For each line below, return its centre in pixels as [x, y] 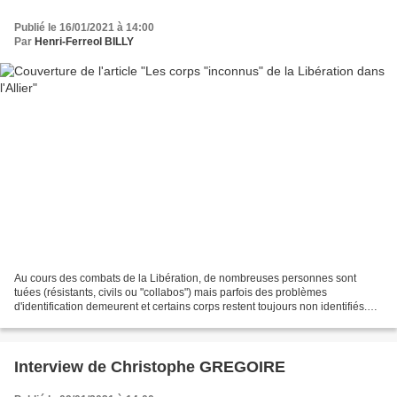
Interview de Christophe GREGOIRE [150, 367]
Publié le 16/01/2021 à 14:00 [84, 27]
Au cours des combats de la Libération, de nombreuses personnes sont [185, 279]
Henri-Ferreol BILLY [84, 41]
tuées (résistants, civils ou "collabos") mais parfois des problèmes [171, 293]
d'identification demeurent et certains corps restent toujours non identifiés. [191, 307]
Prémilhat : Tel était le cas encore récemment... [126, 321]
